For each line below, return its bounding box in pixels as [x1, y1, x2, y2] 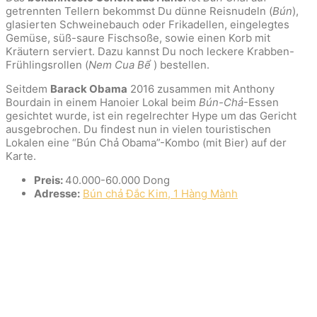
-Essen [243, 95, 279, 109]
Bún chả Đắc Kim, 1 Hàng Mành [83, 186, 238, 200]
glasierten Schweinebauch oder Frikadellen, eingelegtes [6, 17, 289, 31]
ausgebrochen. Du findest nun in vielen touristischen [6, 122, 271, 136]
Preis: [34, 173, 65, 187]
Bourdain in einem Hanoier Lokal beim [6, 95, 199, 109]
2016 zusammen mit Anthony [127, 81, 275, 96]
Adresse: [34, 186, 80, 200]
